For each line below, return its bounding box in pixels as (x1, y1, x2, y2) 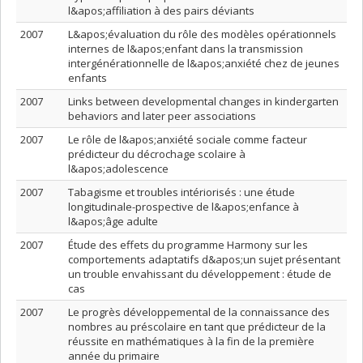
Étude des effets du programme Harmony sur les (68, 237, 308, 252)
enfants (68, 70, 107, 85)
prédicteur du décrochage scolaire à (68, 147, 246, 161)
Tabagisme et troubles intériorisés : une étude (68, 185, 295, 199)
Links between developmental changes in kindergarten (68, 94, 339, 109)
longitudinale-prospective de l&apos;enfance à (68, 199, 299, 214)
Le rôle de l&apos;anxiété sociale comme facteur (68, 132, 307, 147)
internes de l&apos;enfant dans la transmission (68, 41, 303, 56)
